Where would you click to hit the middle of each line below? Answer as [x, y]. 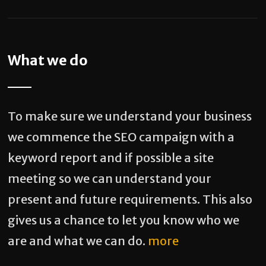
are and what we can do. [78, 241]
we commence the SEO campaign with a [121, 137]
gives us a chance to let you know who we [124, 220]
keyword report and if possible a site [111, 158]
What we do [48, 60]
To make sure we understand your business [130, 116]
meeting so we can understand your [110, 178]
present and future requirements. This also [130, 199]
